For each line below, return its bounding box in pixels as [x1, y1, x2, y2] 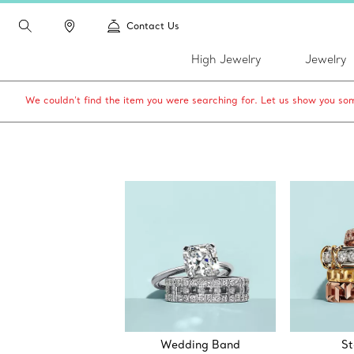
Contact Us [126, 20, 179, 32]
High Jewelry [191, 52, 261, 66]
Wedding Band [160, 337, 240, 352]
